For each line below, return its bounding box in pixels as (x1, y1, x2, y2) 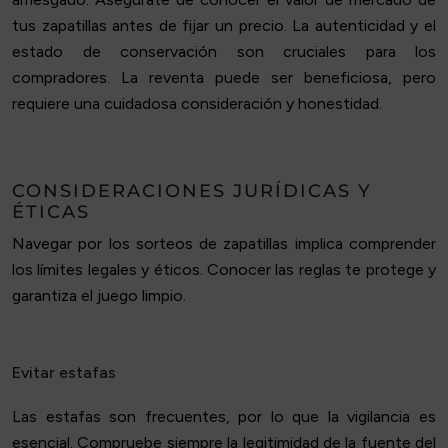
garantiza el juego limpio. (12, 286, 186, 306)
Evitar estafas (12, 363, 116, 383)
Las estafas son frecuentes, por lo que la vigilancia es (12, 407, 436, 427)
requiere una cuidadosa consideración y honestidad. (12, 94, 382, 114)
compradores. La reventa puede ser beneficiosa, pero (12, 68, 436, 88)
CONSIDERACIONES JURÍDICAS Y (12, 180, 372, 203)
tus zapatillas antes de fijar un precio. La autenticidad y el (12, 16, 436, 36)
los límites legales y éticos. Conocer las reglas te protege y (12, 260, 436, 280)
